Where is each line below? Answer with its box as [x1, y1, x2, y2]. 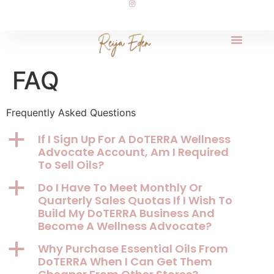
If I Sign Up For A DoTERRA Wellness [38, 131, 231, 147]
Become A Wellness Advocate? [38, 218, 212, 234]
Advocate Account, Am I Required [38, 144, 229, 160]
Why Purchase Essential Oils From [38, 241, 228, 257]
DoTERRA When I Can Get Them [38, 254, 212, 270]
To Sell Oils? [38, 157, 104, 173]
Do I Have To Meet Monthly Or [38, 180, 202, 196]
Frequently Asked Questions [6, 106, 136, 119]
